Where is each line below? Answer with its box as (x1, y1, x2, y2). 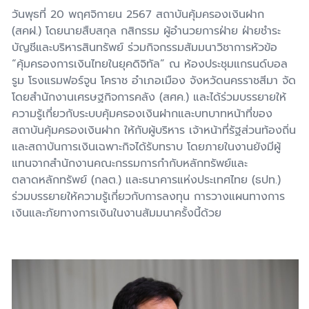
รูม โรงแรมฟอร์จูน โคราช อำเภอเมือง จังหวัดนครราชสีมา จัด (12, 72, 296, 89)
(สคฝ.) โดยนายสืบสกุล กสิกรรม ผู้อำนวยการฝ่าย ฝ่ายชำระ (12, 22, 281, 39)
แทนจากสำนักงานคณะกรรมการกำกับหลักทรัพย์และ (12, 154, 248, 172)
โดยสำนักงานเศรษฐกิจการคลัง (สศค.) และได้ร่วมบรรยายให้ (12, 88, 286, 106)
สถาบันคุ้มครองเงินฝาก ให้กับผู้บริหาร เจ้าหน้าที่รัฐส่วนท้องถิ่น (12, 121, 296, 139)
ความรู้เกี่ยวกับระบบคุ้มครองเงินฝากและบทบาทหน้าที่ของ (12, 105, 272, 122)
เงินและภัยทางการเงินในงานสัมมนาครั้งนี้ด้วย (12, 204, 221, 221)
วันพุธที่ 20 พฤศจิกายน (12, 6, 126, 23)
